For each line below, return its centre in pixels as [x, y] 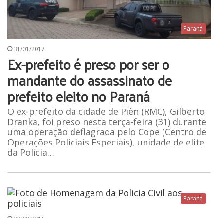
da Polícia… [31, 153]
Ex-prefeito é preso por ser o [88, 64]
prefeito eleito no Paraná [79, 96]
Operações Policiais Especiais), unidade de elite [106, 142]
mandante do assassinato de [90, 80]
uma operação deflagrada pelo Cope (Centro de [107, 132]
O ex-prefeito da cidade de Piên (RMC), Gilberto [106, 112]
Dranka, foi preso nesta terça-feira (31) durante [107, 122]
